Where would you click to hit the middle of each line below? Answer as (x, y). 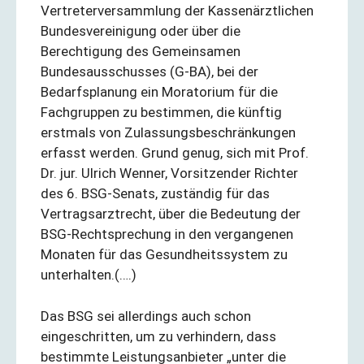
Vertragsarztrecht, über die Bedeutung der (171, 214)
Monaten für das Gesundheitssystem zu (164, 254)
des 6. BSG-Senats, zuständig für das (155, 193)
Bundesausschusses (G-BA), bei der (149, 71)
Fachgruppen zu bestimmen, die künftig (161, 112)
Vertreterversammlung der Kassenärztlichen (177, 11)
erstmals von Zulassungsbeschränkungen (168, 132)
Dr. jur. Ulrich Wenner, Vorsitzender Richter (169, 173)
